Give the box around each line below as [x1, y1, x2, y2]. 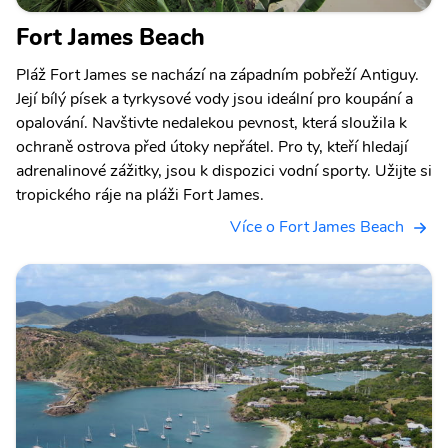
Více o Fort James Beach [230, 215, 404, 238]
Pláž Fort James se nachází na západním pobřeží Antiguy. [16, 63, 419, 86]
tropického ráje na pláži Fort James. [16, 183, 264, 206]
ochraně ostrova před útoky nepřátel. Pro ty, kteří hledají [16, 135, 408, 158]
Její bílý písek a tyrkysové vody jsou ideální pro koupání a [16, 87, 413, 110]
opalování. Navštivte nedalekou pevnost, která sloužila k [16, 111, 407, 134]
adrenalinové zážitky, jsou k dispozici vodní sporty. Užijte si [16, 159, 432, 182]
